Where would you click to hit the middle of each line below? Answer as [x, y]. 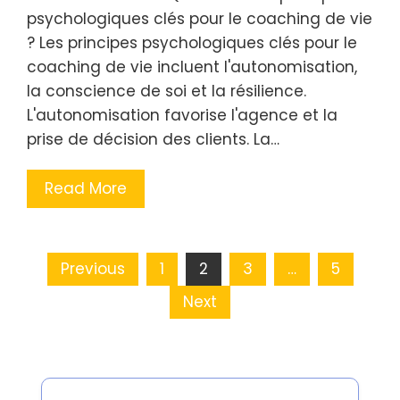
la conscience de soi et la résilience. [167, 91]
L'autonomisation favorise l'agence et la [182, 115]
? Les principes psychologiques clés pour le [192, 43]
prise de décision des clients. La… [153, 139]
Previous [92, 269]
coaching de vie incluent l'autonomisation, [192, 67]
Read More [86, 188]
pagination [88, 315]
